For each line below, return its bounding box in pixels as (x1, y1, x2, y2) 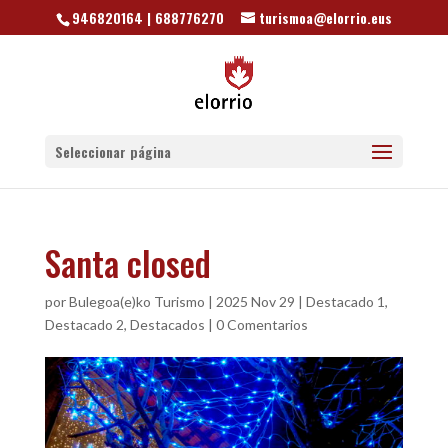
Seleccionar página (54, 141, 171, 162)
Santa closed (44, 237, 211, 288)
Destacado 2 (44, 316, 124, 333)
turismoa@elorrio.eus (258, 6, 392, 28)
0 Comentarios (215, 316, 308, 333)
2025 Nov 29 (215, 293, 295, 310)
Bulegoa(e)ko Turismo (68, 293, 205, 310)
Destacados (129, 316, 205, 333)
